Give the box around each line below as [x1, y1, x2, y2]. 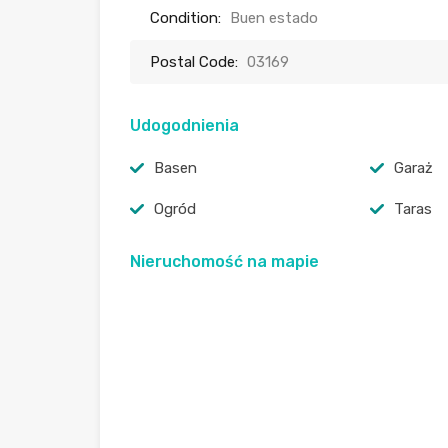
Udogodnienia [130, 116, 239, 136]
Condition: [150, 9, 221, 28]
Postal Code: [150, 53, 238, 72]
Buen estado [230, 9, 318, 28]
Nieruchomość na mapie [130, 252, 319, 272]
